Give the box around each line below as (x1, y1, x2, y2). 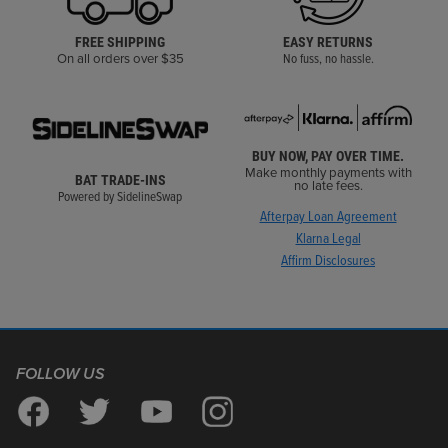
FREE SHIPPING (75, 32, 165, 51)
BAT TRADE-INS (74, 169, 166, 189)
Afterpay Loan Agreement (259, 208, 397, 226)
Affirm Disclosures (281, 252, 375, 270)
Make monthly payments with (244, 165, 412, 181)
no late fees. (293, 178, 363, 194)
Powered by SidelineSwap (58, 188, 182, 206)
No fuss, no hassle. (282, 51, 374, 68)
